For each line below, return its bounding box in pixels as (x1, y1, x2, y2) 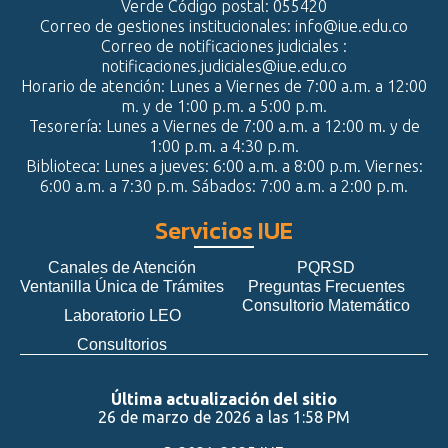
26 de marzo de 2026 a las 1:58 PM (98, 408, 350, 426)
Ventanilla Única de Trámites (20, 278, 224, 295)
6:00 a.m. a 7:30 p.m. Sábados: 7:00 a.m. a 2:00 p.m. (40, 177, 408, 195)
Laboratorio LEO (63, 307, 181, 324)
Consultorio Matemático (242, 297, 410, 314)
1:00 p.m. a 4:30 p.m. (149, 137, 299, 155)
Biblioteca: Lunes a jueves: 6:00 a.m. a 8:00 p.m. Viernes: (25, 157, 423, 175)
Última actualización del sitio (111, 390, 337, 408)
